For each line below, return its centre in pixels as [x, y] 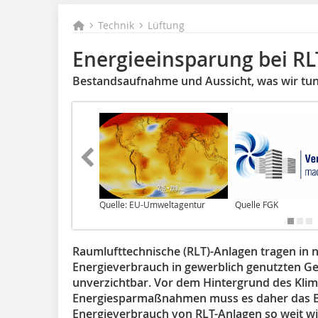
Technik [116, 25]
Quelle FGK [257, 204]
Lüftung [166, 25]
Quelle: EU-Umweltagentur [152, 204]
